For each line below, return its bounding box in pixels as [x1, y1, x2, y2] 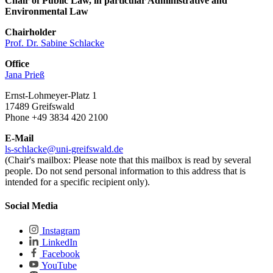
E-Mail [5, 133, 34, 143]
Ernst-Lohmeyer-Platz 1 [5, 90, 97, 101]
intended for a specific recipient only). [5, 177, 150, 187]
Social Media [5, 200, 58, 211]
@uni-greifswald [47, 144, 112, 154]
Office [5, 58, 29, 69]
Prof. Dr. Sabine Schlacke [5, 38, 104, 48]
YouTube [40, 260, 77, 271]
